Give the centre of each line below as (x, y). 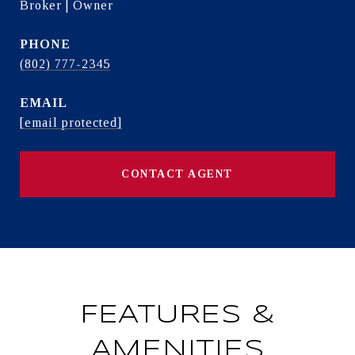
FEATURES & (177, 316)
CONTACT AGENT (177, 174)
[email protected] (71, 122)
